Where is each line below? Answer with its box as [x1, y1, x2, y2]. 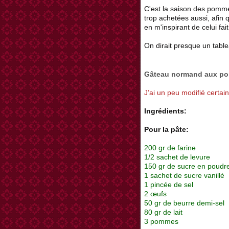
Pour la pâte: [144, 125, 195, 134]
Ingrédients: [144, 107, 187, 116]
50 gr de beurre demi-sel [144, 199, 224, 208]
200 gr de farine [144, 144, 200, 152]
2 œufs [144, 190, 171, 198]
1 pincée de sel [144, 180, 197, 189]
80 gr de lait [144, 208, 182, 217]
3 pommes [144, 217, 178, 226]
